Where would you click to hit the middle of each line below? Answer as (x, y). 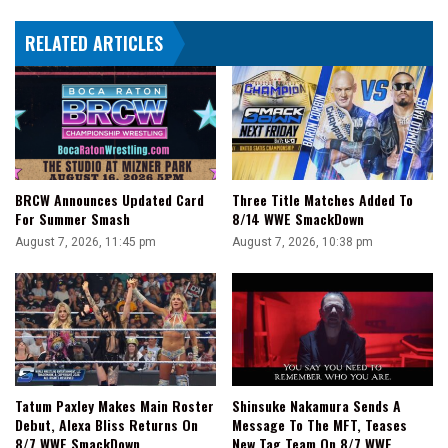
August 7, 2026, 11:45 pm (85, 241)
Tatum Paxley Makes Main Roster (114, 405)
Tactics (34, 19)
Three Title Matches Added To (322, 199)
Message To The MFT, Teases (319, 424)
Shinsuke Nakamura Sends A (316, 405)
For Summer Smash (72, 218)
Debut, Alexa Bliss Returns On (106, 424)
